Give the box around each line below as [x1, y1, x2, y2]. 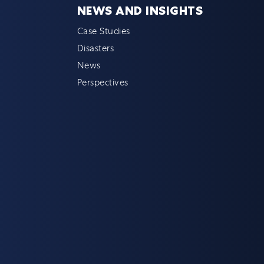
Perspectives [77, 77, 128, 88]
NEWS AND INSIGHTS [77, 3, 203, 18]
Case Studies [77, 25, 130, 37]
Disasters [77, 42, 114, 54]
